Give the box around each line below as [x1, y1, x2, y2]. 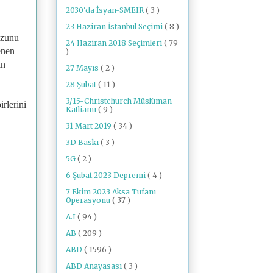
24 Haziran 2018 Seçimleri [66, 38, 164, 48]
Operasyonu [66, 195, 112, 205]
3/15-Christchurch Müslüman [66, 96, 172, 105]
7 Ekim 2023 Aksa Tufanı [66, 186, 156, 196]
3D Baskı [66, 137, 101, 147]
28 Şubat [66, 79, 98, 89]
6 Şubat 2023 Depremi [66, 170, 147, 180]
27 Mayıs [66, 63, 101, 73]
